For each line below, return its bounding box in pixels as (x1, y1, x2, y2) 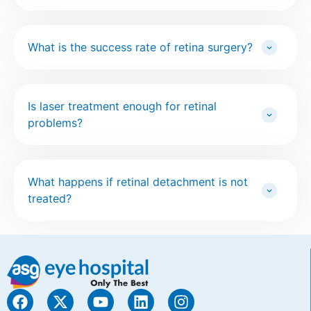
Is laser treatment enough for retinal (28, 99, 217, 114)
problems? (28, 116, 83, 131)
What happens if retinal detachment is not (28, 175, 248, 190)
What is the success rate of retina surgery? (28, 40, 253, 55)
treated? (28, 192, 72, 206)
